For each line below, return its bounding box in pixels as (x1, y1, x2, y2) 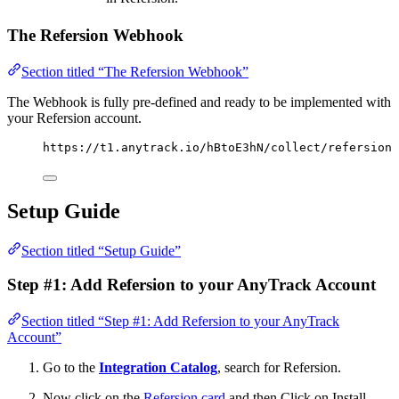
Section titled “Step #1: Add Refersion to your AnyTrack (21, 313, 339, 329)
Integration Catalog (99, 359, 217, 375)
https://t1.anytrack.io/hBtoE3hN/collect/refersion (43, 140, 392, 154)
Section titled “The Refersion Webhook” (21, 63, 248, 79)
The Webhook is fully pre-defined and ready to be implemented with (7, 94, 391, 110)
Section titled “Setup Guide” (21, 242, 181, 258)
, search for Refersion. (217, 359, 341, 375)
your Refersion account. (7, 110, 142, 126)
